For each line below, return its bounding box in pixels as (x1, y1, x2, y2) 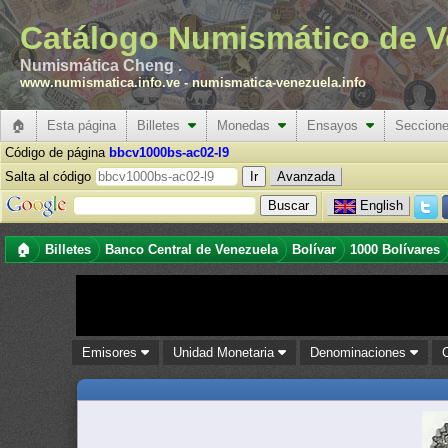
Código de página (5, 145, 109, 160)
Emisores (82, 345, 142, 360)
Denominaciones (310, 345, 411, 360)
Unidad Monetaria (173, 345, 279, 360)
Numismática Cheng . (20, 57, 182, 74)
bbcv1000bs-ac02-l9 (109, 145, 229, 160)
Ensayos (307, 118, 366, 133)
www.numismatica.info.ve (20, 75, 180, 90)
